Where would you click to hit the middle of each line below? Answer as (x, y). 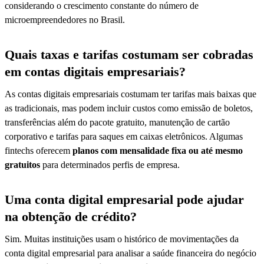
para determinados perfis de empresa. (110, 164)
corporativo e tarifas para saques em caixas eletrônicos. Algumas (124, 136)
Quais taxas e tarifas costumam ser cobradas (129, 54)
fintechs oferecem (39, 150)
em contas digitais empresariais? (95, 71)
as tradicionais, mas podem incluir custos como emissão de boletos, (129, 108)
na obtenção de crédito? (71, 216)
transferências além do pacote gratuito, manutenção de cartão (117, 122)
